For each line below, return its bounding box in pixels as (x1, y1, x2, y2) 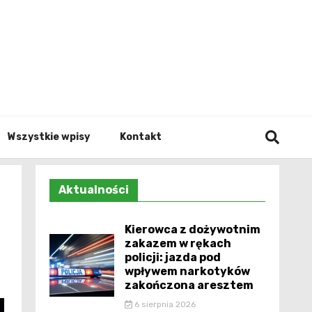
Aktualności (58, 183, 129, 196)
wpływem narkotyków (125, 265, 250, 278)
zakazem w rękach (125, 237, 231, 250)
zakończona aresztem (125, 279, 253, 292)
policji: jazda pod (125, 251, 221, 264)
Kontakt (120, 131, 162, 143)
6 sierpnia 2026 (132, 299, 196, 309)
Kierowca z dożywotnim (125, 223, 260, 236)
